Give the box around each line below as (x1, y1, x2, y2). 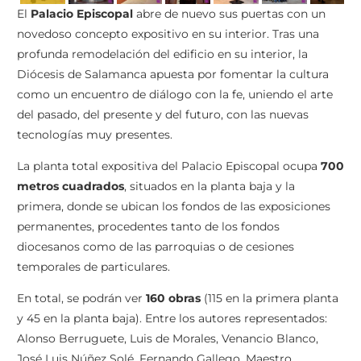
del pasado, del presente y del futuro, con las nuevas (17, 107, 309, 122)
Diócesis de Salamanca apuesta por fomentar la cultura (17, 67, 329, 82)
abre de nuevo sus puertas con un (136, 6, 326, 22)
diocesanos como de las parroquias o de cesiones (17, 239, 294, 255)
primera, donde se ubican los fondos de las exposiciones (17, 199, 330, 214)
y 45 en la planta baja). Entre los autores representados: (17, 311, 327, 326)
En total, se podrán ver (17, 291, 146, 306)
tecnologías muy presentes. (17, 127, 172, 143)
